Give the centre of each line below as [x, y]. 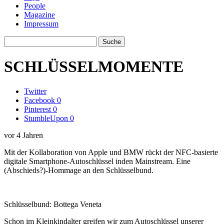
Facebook [39, 100]
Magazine [39, 15]
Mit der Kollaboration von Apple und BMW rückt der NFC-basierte [111, 152]
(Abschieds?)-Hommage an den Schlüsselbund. [79, 170]
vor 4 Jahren [23, 135]
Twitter [35, 91]
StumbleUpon [46, 118]
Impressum [41, 24]
